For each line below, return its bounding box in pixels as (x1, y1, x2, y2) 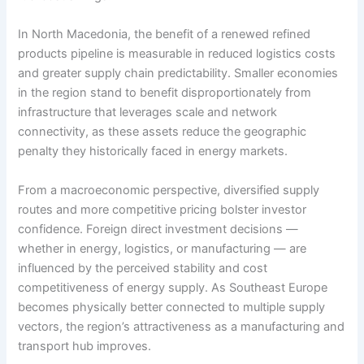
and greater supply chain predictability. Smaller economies (18, 66, 339, 81)
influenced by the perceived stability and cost (18, 260, 268, 275)
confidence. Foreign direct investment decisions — (18, 221, 299, 236)
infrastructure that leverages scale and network (18, 105, 278, 120)
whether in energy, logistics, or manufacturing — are (18, 240, 307, 256)
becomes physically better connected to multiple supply (18, 299, 326, 314)
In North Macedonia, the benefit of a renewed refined (18, 27, 311, 42)
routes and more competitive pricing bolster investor (18, 201, 307, 217)
